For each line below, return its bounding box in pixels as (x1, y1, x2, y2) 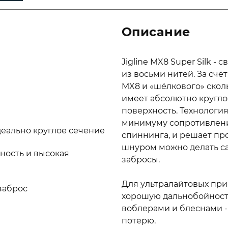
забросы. (122, 155, 160, 164)
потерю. (122, 216, 156, 225)
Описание (122, 24, 190, 39)
